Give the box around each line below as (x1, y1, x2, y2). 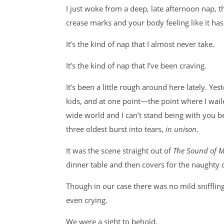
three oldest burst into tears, (66, 124, 165, 134)
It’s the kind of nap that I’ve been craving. (66, 60, 206, 70)
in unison (165, 124, 196, 134)
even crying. (66, 195, 107, 205)
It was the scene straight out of (66, 145, 173, 155)
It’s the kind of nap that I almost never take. (66, 39, 214, 49)
